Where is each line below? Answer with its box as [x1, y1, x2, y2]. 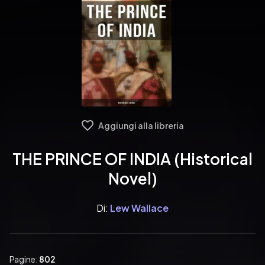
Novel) [108, 169, 157, 188]
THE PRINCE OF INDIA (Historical [12, 149, 253, 169]
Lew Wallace [110, 202, 169, 214]
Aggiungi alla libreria [98, 120, 184, 131]
